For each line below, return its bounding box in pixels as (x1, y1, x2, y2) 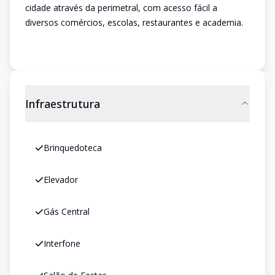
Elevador (44, 174, 78, 185)
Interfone (44, 238, 80, 249)
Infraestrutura (25, 96, 100, 111)
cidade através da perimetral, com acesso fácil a (25, 2, 217, 14)
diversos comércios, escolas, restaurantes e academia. (25, 17, 243, 28)
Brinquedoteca (44, 142, 102, 153)
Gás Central (44, 206, 90, 217)
